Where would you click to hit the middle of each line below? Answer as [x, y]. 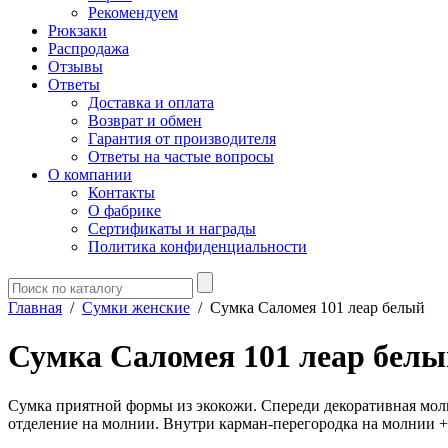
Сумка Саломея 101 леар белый [317, 307]
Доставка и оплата [151, 102]
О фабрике [124, 210]
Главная [35, 307]
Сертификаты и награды [172, 228]
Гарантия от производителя [182, 138]
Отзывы [75, 66]
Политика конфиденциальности [197, 246]
